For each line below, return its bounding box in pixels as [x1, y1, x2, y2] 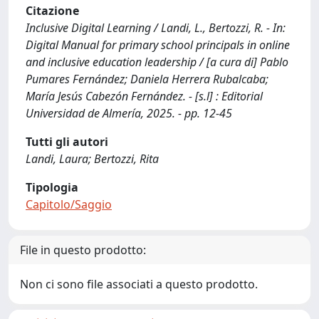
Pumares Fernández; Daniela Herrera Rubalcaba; [26, 71, 268, 87]
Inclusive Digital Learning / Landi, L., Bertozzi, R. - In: [26, 20, 286, 36]
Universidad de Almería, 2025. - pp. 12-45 [26, 105, 232, 121]
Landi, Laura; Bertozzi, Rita [26, 151, 159, 167]
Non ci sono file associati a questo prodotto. [20, 276, 258, 292]
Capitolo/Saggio [26, 197, 112, 212]
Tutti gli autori [26, 134, 108, 150]
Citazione [26, 3, 79, 19]
